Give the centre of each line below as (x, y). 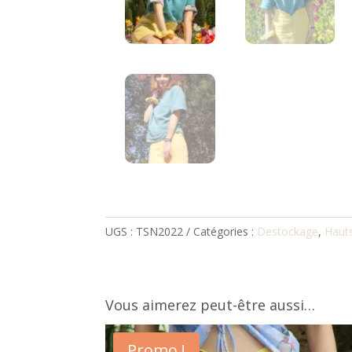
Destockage (288, 232)
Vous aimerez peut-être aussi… (211, 304)
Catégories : (225, 232)
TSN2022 (160, 232)
